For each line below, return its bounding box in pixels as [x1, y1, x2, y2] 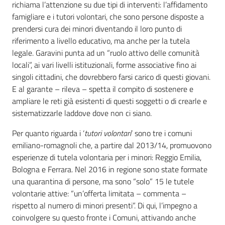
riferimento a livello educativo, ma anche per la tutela [12, 35, 190, 47]
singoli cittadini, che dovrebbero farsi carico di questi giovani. [12, 71, 210, 83]
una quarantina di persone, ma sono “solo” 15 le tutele [12, 175, 194, 188]
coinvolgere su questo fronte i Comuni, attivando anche [12, 211, 196, 224]
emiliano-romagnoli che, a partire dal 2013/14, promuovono [12, 139, 211, 152]
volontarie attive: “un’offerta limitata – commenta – [12, 187, 186, 200]
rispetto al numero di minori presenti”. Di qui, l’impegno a [12, 199, 197, 212]
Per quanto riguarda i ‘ [12, 127, 84, 140]
